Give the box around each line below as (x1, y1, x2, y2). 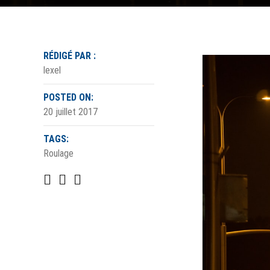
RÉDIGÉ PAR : (43, 50, 96, 61)
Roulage (43, 148, 74, 159)
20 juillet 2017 (43, 106, 98, 118)
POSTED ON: (43, 92, 93, 103)
